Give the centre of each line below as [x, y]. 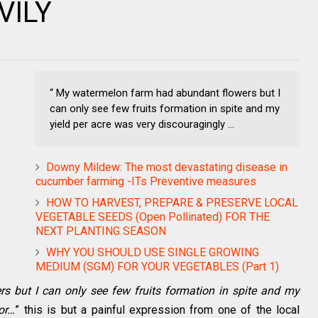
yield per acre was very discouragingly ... [142, 124]
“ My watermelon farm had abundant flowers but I [165, 93]
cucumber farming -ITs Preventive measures [146, 181]
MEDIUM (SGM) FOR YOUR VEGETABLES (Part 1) [157, 267]
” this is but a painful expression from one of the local [158, 310]
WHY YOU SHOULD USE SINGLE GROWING [153, 252]
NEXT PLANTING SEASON [101, 231]
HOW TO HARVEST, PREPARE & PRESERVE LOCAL [172, 203]
